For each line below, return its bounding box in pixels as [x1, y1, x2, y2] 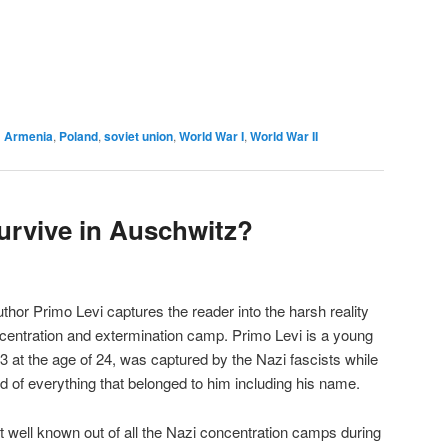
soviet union [104, 127, 173, 146]
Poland [59, 127, 98, 146]
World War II [250, 127, 318, 146]
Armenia [4, 127, 53, 146]
